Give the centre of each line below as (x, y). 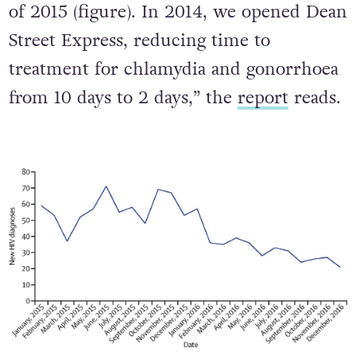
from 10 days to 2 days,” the (123, 98)
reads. (314, 98)
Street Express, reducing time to (139, 41)
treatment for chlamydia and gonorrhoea (173, 70)
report (263, 98)
